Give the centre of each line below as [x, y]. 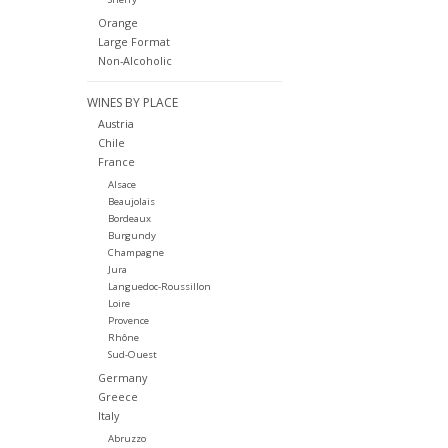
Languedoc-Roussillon [159, 287]
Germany [122, 378]
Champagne [135, 253]
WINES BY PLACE [132, 103]
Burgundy [131, 236]
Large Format [133, 42]
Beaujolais [131, 202]
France [116, 162]
